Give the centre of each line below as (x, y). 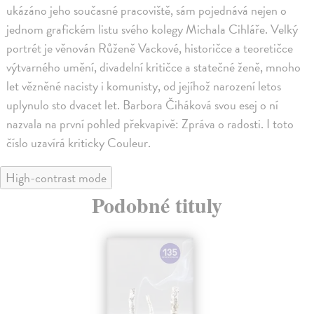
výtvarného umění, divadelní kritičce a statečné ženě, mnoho (154, 67)
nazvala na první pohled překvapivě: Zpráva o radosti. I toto (150, 123)
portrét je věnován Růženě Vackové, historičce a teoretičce (150, 48)
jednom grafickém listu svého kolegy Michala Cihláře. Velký (152, 29)
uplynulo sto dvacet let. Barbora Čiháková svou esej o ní (143, 104)
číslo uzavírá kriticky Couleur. (79, 142)
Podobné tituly (157, 204)
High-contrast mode (56, 177)
